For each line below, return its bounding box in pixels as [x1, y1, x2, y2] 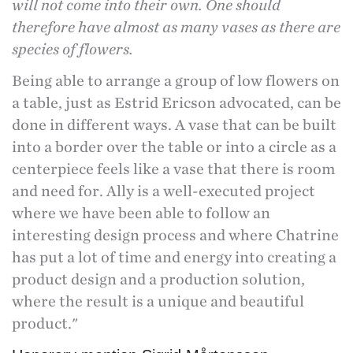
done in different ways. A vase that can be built [12, 117, 336, 135]
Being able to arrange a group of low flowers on [12, 72, 340, 91]
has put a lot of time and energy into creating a [12, 249, 336, 267]
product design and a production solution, [12, 271, 305, 289]
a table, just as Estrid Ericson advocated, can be [12, 95, 341, 113]
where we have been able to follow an [12, 205, 270, 223]
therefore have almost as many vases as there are [12, 18, 340, 36]
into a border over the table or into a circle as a [12, 139, 336, 157]
